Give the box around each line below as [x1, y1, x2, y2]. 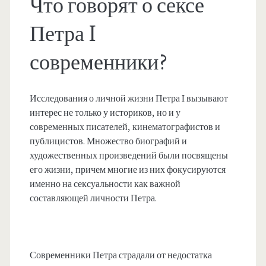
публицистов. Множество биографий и [29, 135, 187, 148]
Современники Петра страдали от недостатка [29, 249, 212, 262]
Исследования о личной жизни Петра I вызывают [29, 93, 228, 105]
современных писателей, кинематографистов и [29, 121, 220, 134]
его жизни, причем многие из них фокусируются [29, 164, 226, 176]
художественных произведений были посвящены [29, 150, 228, 162]
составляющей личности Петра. [29, 192, 157, 205]
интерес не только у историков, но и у [29, 107, 180, 119]
